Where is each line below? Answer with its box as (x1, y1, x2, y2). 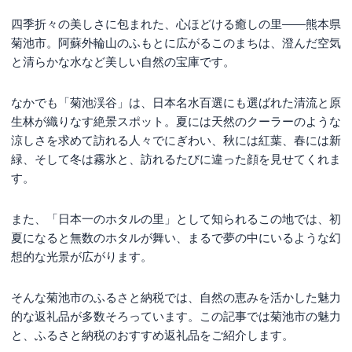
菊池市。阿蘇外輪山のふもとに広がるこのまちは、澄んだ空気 (11, 35, 341, 49)
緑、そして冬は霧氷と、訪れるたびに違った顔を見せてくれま (11, 152, 341, 166)
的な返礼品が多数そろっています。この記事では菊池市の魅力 (11, 309, 341, 323)
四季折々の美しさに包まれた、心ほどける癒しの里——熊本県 (11, 16, 341, 31)
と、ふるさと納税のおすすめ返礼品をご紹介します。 (11, 328, 294, 342)
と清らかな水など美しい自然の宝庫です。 (11, 54, 235, 68)
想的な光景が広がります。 (11, 249, 152, 263)
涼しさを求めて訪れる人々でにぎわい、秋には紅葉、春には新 (11, 133, 341, 147)
